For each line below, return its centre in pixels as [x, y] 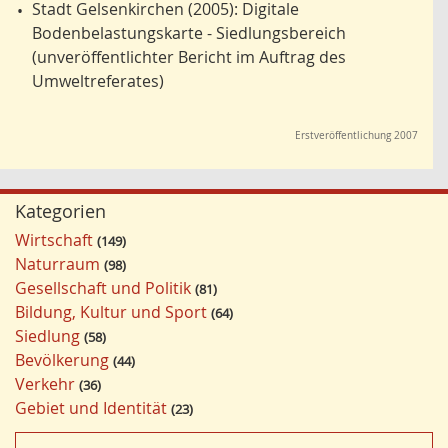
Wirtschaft [54, 240]
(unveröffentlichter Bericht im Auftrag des [189, 57]
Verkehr [45, 384]
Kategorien [60, 211]
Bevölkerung [62, 360]
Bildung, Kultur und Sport [111, 312]
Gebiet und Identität [91, 408]
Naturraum [57, 264]
